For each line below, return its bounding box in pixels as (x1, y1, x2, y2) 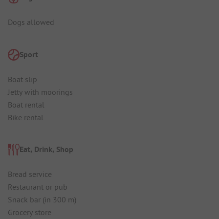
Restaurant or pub (8, 182, 67, 192)
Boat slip (8, 74, 37, 84)
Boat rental (8, 99, 44, 109)
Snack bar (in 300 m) (8, 195, 76, 205)
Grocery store (8, 207, 51, 218)
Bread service (8, 169, 52, 179)
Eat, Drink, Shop (20, 144, 73, 155)
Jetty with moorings (8, 87, 73, 97)
